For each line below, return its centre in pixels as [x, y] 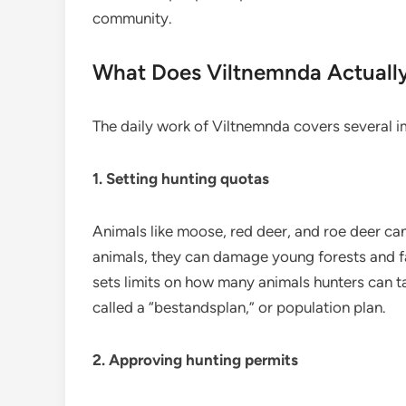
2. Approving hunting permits [195, 360]
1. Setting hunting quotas [181, 179]
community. [132, 18]
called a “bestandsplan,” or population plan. [239, 307]
